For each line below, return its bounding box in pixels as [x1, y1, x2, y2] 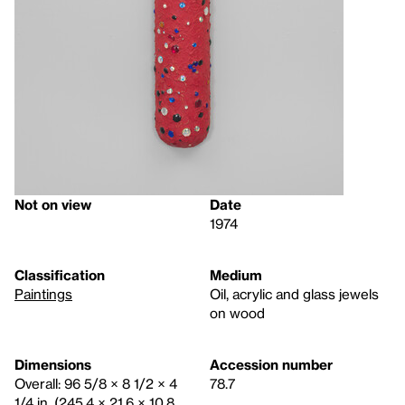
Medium [210, 267, 262, 283]
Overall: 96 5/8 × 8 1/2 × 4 [14, 375, 177, 391]
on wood [210, 305, 265, 321]
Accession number [210, 356, 333, 372]
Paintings [14, 286, 72, 302]
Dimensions [14, 356, 91, 372]
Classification [14, 267, 105, 283]
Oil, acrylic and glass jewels [210, 286, 379, 302]
